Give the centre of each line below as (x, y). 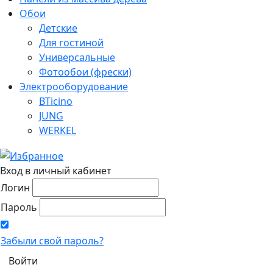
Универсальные (77, 57)
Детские (58, 28)
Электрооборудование (74, 86)
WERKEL (58, 130)
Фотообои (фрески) (85, 72)
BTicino (56, 101)
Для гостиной (71, 42)
